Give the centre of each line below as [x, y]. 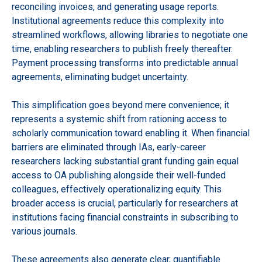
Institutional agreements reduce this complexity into [118, 20]
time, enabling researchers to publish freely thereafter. [122, 49]
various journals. [44, 231]
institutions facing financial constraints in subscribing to [125, 217]
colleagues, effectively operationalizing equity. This [117, 189]
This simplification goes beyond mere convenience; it [120, 105]
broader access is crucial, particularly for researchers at [125, 203]
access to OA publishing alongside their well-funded [119, 175]
